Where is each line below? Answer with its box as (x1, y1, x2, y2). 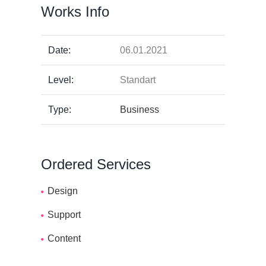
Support (47, 210, 81, 220)
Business (120, 104, 159, 115)
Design (47, 186, 78, 197)
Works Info (41, 4, 109, 20)
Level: (48, 75, 74, 85)
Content (47, 233, 81, 244)
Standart (120, 75, 156, 85)
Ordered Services (41, 156, 151, 173)
